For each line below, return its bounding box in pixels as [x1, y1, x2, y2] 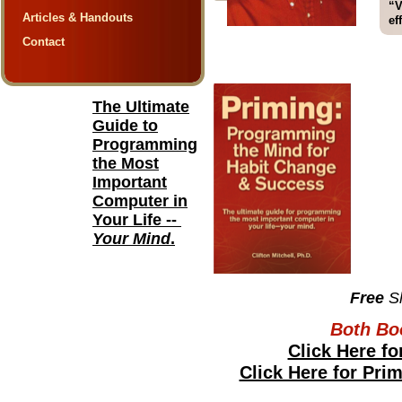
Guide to [92, 117, 158, 135]
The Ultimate [92, 98, 189, 116]
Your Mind [92, 230, 170, 248]
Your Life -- [92, 211, 181, 229]
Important [92, 173, 167, 191]
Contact [22, 35, 68, 48]
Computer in [92, 192, 188, 210]
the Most [92, 154, 159, 172]
